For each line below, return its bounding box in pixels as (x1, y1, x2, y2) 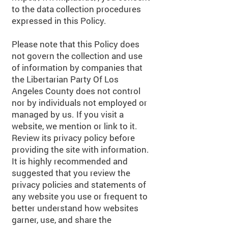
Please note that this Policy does (12, 38, 139, 50)
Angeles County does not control (12, 85, 140, 97)
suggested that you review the (12, 167, 130, 179)
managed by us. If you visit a (12, 108, 124, 120)
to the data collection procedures (12, 3, 141, 15)
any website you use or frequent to (12, 190, 148, 202)
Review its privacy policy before (12, 132, 135, 144)
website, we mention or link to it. (12, 120, 137, 132)
